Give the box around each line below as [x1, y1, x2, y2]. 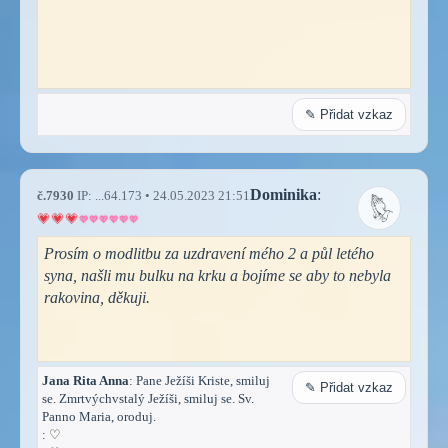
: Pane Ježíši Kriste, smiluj [129, 372, 270, 388]
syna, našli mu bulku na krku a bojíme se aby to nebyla [44, 266, 391, 284]
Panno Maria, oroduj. [42, 408, 156, 424]
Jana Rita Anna [42, 372, 129, 388]
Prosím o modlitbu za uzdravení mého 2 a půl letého [44, 244, 374, 262]
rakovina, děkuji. [44, 288, 150, 306]
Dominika [250, 185, 317, 203]
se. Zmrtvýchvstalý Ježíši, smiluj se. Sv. [42, 390, 254, 406]
